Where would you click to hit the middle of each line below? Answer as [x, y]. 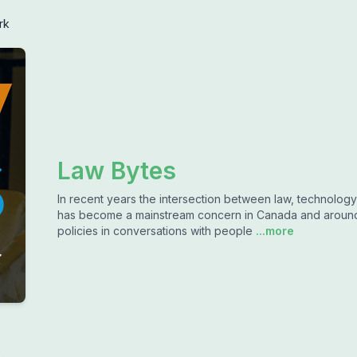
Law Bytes [117, 171]
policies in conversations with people [155, 231]
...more [273, 231]
